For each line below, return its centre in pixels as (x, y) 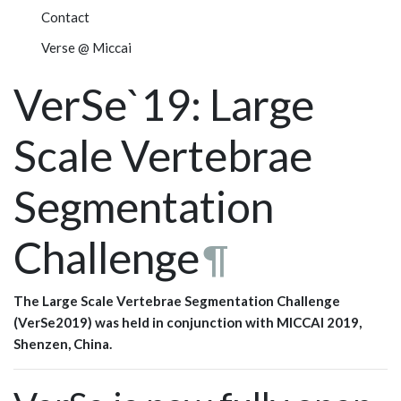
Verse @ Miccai (86, 48)
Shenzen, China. (63, 344)
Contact (65, 17)
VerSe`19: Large (164, 105)
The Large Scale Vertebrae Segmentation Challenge (177, 301)
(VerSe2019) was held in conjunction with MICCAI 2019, (188, 323)
